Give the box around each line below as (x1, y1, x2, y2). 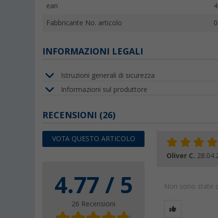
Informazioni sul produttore (61, 85, 147, 93)
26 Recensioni (72, 200, 115, 208)
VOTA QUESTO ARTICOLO (52, 135, 135, 143)
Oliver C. (166, 152, 197, 160)
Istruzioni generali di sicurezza (61, 71, 155, 79)
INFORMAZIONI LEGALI (42, 46, 143, 57)
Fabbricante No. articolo (46, 19, 122, 27)
